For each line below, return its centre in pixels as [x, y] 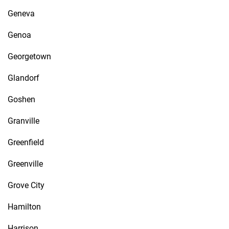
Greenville [25, 164]
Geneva [21, 14]
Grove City [26, 185]
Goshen [21, 99]
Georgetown [29, 56]
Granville [24, 121]
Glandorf [24, 78]
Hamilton [24, 207]
